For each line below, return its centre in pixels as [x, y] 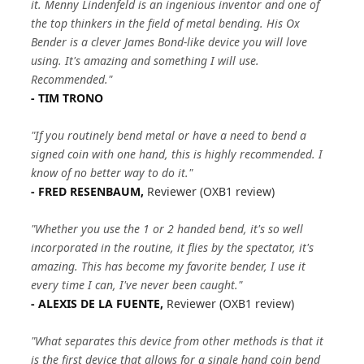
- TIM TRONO [67, 98]
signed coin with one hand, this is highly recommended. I [177, 154]
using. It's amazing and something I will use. [145, 61]
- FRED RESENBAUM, [89, 191]
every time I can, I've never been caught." [137, 285]
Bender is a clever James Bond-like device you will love [169, 42]
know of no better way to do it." [112, 173]
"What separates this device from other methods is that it [178, 341]
